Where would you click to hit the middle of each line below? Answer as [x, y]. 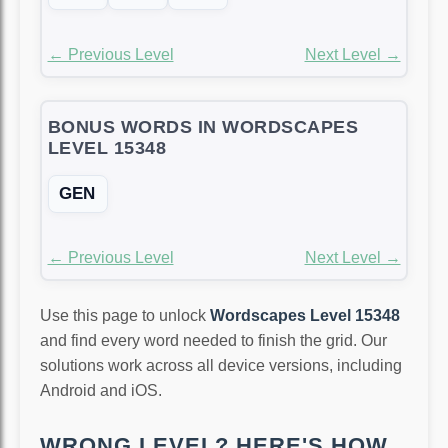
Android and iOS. [101, 390]
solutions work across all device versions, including [221, 365]
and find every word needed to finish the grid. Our [213, 340]
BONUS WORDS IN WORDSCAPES [202, 127]
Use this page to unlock [125, 315]
